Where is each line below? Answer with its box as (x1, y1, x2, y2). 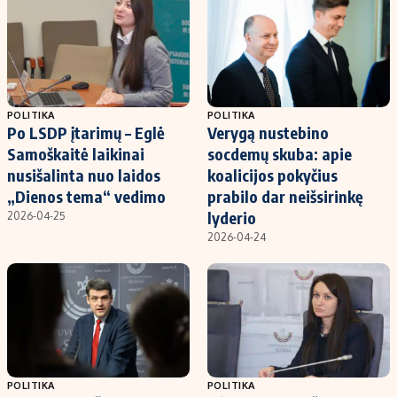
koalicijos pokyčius (207, 165, 338, 186)
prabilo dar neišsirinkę (207, 186, 363, 207)
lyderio (207, 207, 256, 229)
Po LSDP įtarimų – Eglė (7, 122, 165, 144)
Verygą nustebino (207, 122, 329, 144)
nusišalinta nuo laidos (7, 165, 160, 186)
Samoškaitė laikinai (7, 144, 144, 165)
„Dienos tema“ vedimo (7, 186, 166, 207)
